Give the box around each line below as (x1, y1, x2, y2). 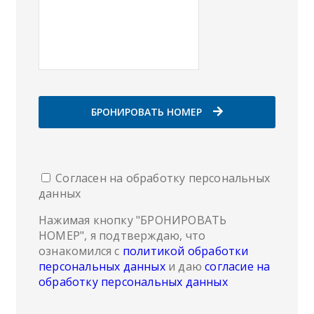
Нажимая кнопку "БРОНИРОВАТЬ (39, 212, 227, 228)
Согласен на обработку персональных (53, 170, 270, 186)
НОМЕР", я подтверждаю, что (39, 227, 206, 243)
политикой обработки (122, 243, 249, 259)
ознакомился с (39, 243, 123, 259)
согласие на (205, 258, 271, 274)
